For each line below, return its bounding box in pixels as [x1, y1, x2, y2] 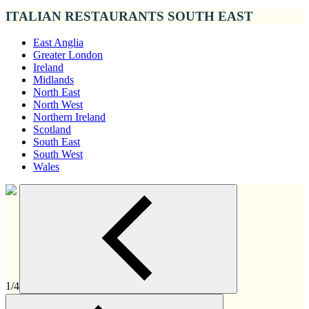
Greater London [33, 49, 103, 61]
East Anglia [33, 37, 83, 49]
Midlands [33, 74, 74, 86]
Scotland [33, 123, 71, 136]
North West [33, 99, 83, 111]
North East [33, 86, 80, 99]
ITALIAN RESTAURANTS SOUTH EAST [6, 8, 253, 23]
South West [33, 148, 83, 161]
